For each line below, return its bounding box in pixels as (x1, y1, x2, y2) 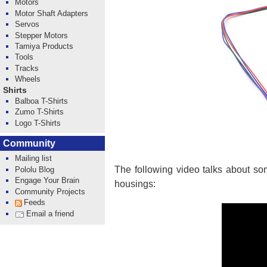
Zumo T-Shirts (15, 107, 64, 117)
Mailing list (15, 154, 52, 163)
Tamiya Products (15, 41, 74, 51)
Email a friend (26, 209, 74, 218)
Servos (15, 20, 40, 29)
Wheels (15, 74, 41, 84)
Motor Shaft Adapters (15, 8, 89, 18)
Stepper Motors (15, 30, 69, 40)
